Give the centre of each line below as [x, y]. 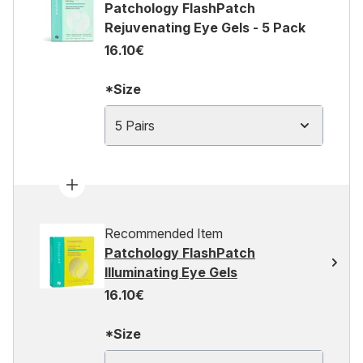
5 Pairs [135, 126]
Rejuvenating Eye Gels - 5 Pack [205, 28]
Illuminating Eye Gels [171, 272]
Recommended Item [164, 233]
